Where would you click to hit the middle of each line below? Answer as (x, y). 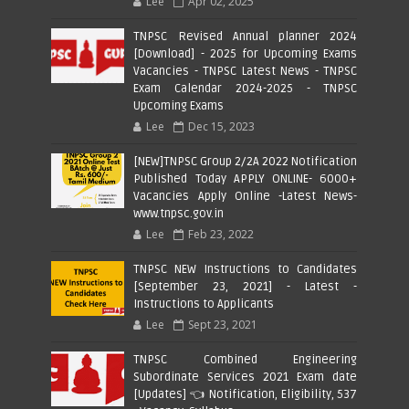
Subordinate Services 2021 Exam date (246, 377)
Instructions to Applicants (204, 304)
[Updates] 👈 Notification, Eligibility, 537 (246, 394)
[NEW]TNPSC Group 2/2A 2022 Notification (246, 161)
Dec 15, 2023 (222, 126)
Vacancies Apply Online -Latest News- (246, 196)
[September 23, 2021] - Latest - (246, 286)
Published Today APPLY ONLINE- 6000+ (246, 178)
